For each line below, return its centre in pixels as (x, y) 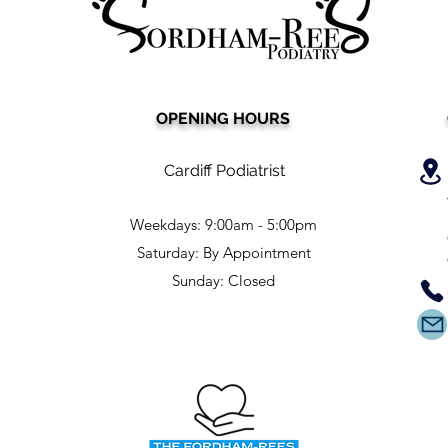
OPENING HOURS (223, 118)
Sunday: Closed (223, 280)
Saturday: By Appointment (223, 252)
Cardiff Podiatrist (224, 170)
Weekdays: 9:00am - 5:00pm (223, 224)
